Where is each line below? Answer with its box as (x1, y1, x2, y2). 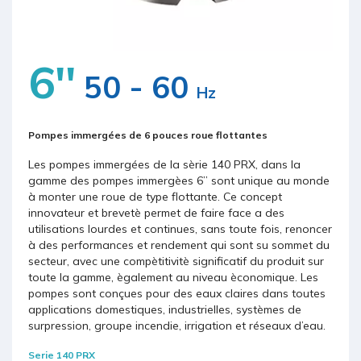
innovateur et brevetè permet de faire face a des (28, 205, 284, 221)
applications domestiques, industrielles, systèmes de (28, 302, 301, 317)
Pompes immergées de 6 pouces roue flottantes (28, 129, 268, 142)
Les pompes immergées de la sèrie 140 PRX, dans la (28, 157, 301, 172)
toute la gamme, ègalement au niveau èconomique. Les (28, 270, 318, 285)
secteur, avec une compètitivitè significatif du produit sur (28, 254, 324, 269)
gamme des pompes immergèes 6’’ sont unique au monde (28, 173, 330, 189)
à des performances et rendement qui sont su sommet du (28, 238, 330, 253)
